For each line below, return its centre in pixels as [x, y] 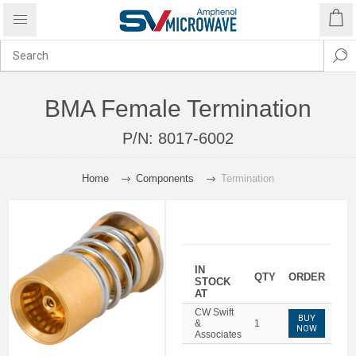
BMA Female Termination [178, 108]
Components [165, 178]
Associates [218, 335]
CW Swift [214, 312]
